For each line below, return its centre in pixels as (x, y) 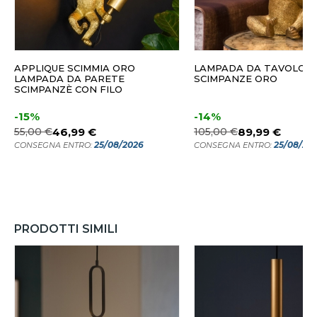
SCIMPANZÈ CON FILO (68, 90)
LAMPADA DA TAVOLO (250, 68)
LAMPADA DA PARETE (69, 79)
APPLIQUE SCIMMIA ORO (75, 68)
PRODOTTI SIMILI (66, 229)
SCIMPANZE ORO (236, 79)
